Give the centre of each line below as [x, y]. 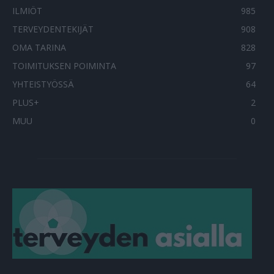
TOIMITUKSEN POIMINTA [64, 66]
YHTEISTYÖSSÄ [43, 84]
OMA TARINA [39, 48]
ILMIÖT [27, 11]
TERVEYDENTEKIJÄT [53, 29]
